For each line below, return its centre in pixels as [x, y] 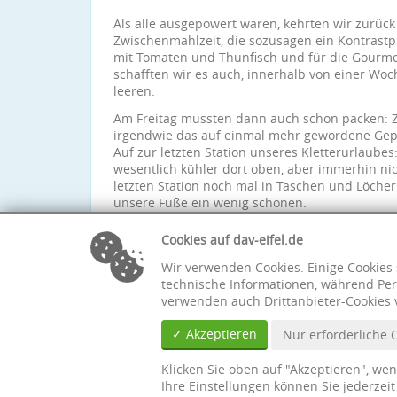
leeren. [134, 91]
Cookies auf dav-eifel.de [232, 240]
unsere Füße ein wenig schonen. [210, 202]
